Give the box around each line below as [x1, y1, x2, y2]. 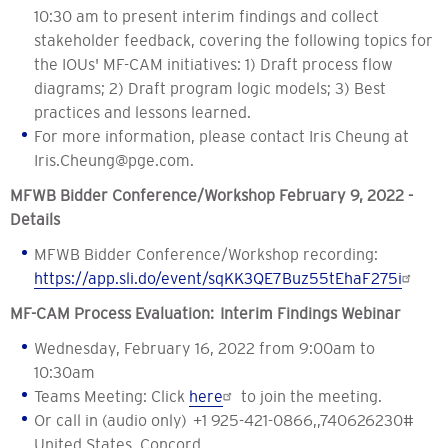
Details [10, 210, 60, 229]
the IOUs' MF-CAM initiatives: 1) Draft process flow [34, 55, 393, 74]
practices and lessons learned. [34, 103, 251, 122]
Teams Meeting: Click [34, 387, 189, 406]
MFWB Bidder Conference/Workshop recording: [34, 245, 378, 264]
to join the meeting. [237, 387, 382, 406]
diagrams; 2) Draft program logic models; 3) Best [34, 79, 386, 98]
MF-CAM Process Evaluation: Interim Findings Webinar [10, 304, 401, 323]
